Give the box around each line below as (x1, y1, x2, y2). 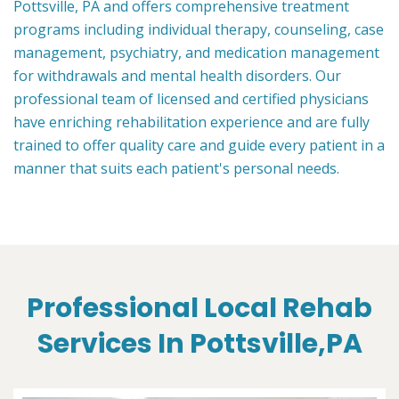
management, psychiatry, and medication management (13, 43, 379, 63)
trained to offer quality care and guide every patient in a (13, 135, 385, 156)
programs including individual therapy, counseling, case (13, 20, 384, 40)
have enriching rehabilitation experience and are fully (13, 112, 370, 133)
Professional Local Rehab (27, 289, 372, 328)
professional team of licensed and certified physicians (13, 89, 369, 110)
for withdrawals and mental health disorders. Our (13, 66, 341, 86)
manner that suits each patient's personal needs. (13, 159, 339, 179)
